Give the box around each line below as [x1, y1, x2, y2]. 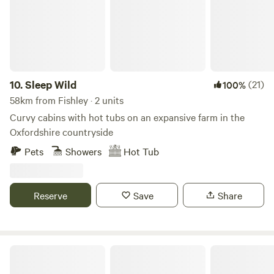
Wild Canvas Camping [9, 243, 91, 256]
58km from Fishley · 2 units [10, 93, 124, 106]
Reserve [34, 188, 68, 202]
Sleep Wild [25, 77, 76, 92]
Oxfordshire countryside [10, 125, 113, 138]
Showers [65, 144, 102, 158]
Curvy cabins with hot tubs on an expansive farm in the [10, 110, 245, 124]
